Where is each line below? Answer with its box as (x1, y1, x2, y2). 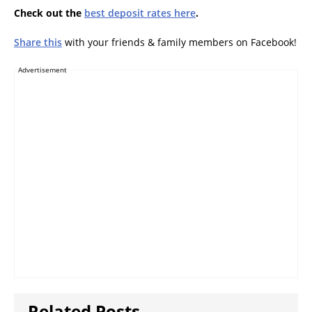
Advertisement (18, 65, 67, 75)
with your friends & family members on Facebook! (62, 36, 297, 49)
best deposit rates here (84, 6, 196, 20)
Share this (14, 36, 62, 49)
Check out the (14, 6, 84, 20)
